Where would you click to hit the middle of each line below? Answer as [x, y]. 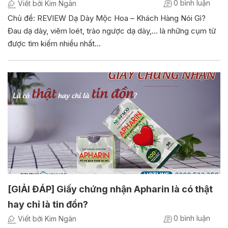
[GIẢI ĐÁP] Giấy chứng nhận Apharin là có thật [110, 189]
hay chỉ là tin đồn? [48, 205]
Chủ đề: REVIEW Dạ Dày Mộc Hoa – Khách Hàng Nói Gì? [107, 18]
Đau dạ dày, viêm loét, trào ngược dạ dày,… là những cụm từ [112, 31]
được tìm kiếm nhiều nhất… [54, 44]
